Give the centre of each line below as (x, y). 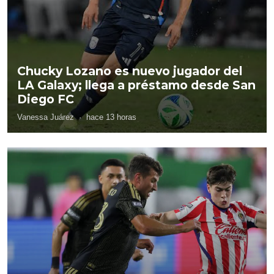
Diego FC (46, 99)
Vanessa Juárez (46, 117)
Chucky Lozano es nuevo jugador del (130, 71)
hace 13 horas (111, 117)
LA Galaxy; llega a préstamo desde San (136, 85)
